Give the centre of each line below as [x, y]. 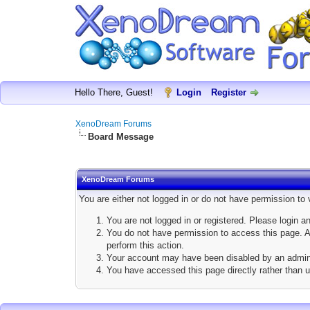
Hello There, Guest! [115, 92]
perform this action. [146, 245]
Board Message [121, 137]
